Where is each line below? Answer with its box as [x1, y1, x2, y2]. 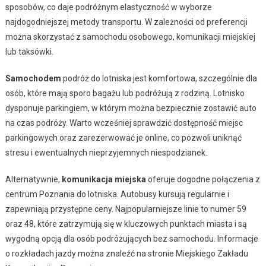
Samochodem [5, 73, 61, 83]
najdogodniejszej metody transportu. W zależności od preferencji [5, 17, 248, 27]
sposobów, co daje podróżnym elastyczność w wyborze [5, 2, 212, 12]
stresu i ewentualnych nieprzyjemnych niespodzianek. [5, 147, 207, 157]
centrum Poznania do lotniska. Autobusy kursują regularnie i [5, 189, 229, 199]
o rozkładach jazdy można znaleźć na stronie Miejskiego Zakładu [5, 248, 248, 258]
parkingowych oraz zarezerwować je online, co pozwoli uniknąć [5, 132, 242, 142]
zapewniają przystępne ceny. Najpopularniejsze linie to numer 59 [5, 204, 246, 214]
